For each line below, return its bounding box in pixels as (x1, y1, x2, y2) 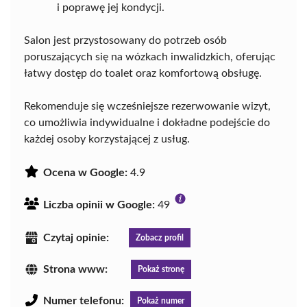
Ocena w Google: (43, 167, 127, 178)
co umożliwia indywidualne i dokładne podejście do (24, 116, 270, 128)
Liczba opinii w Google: (43, 199, 155, 210)
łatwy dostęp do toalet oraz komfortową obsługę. (24, 67, 262, 79)
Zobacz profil (136, 233, 184, 242)
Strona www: (43, 263, 108, 275)
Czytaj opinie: (43, 232, 109, 243)
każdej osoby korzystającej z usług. (24, 133, 190, 145)
